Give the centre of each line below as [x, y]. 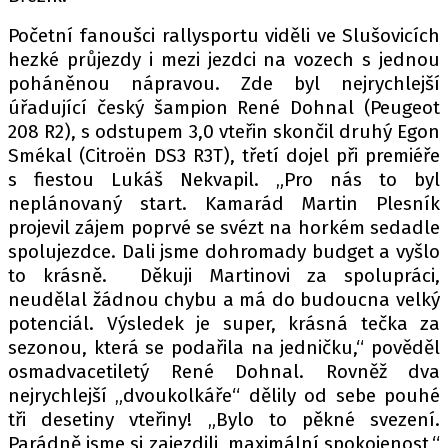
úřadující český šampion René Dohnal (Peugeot [224, 107]
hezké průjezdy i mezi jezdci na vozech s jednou [224, 59]
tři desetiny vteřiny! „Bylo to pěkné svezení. [224, 419]
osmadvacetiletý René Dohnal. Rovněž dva [224, 371]
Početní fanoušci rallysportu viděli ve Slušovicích [224, 35]
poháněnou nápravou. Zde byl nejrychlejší [224, 83]
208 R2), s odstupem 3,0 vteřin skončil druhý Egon [224, 131]
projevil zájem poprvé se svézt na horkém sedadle [224, 227]
